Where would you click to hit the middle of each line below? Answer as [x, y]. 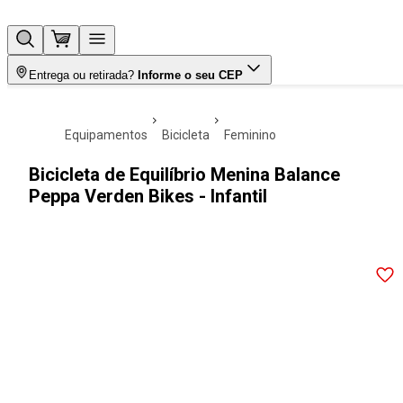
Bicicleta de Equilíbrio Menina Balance [184, 175]
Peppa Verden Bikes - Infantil [148, 196]
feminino [253, 135]
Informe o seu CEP [190, 75]
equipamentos [110, 135]
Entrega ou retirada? [81, 75]
